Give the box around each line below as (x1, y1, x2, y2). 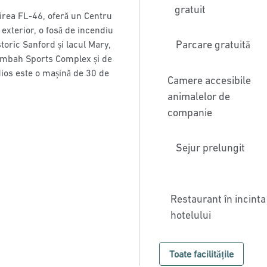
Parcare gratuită (175, 38, 250, 51)
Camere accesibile (167, 74, 251, 86)
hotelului (170, 209, 212, 221)
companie (167, 106, 212, 119)
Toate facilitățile (169, 249, 234, 259)
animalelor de (167, 90, 230, 103)
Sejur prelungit (175, 141, 245, 154)
